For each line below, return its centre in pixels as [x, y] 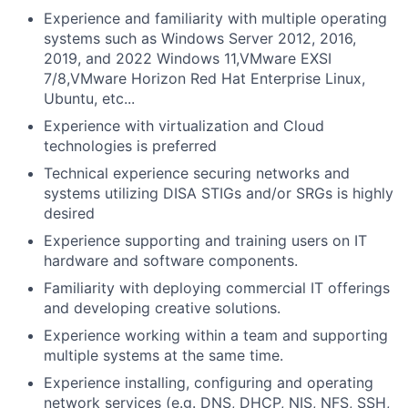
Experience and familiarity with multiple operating [215, 19]
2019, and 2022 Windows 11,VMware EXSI [188, 59]
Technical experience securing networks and [197, 173]
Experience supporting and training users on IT [205, 241]
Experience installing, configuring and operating [209, 383]
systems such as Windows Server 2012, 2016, [200, 39]
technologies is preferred [130, 146]
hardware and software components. [171, 261]
